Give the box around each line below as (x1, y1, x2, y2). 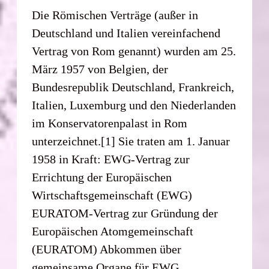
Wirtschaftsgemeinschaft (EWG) (32, 188, 193, 202)
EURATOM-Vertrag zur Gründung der (32, 206, 219, 220)
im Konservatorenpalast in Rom (32, 116, 188, 130)
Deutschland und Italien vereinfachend (32, 26, 221, 40)
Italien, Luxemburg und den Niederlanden (32, 98, 237, 112)
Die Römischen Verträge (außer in (32, 8, 199, 22)
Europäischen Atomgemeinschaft (32, 224, 194, 238)
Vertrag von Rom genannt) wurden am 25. (32, 44, 237, 58)
